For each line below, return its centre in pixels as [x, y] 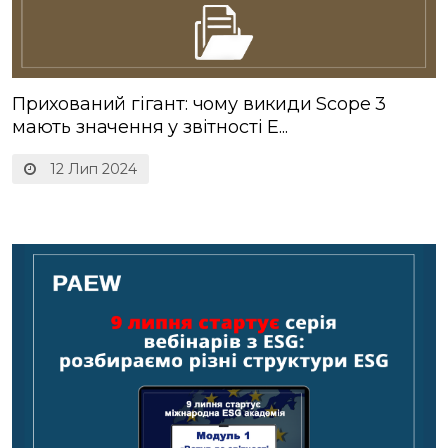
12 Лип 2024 [91, 169]
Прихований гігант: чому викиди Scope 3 [199, 104]
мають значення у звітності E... [150, 127]
